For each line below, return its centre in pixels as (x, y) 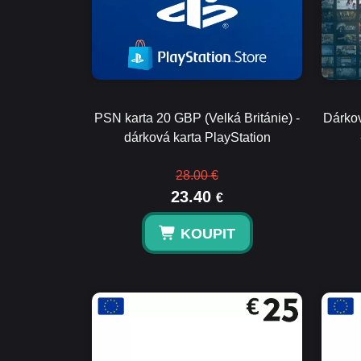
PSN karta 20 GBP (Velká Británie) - (197, 118)
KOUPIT (207, 234)
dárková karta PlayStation (197, 137)
